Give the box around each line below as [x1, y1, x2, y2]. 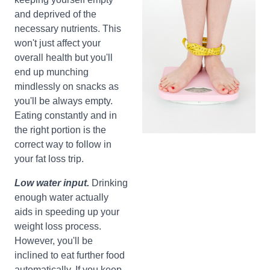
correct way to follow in [14, 139, 111, 149]
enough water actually [14, 192, 108, 202]
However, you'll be [14, 236, 93, 246]
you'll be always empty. [14, 96, 113, 106]
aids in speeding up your [14, 207, 119, 217]
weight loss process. [14, 221, 101, 231]
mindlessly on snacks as [14, 81, 119, 92]
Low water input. [14, 178, 92, 188]
